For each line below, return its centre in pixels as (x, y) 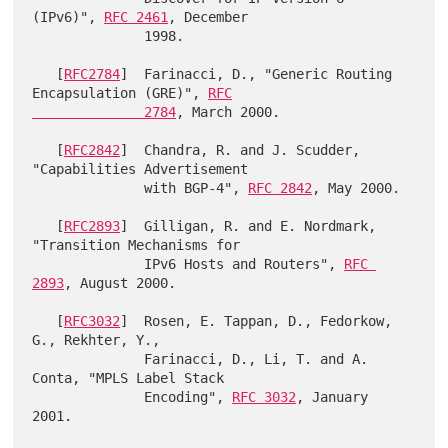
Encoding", (188, 396)
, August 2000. (120, 282)
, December (208, 16)
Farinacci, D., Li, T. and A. (88, 358)
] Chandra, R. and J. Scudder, (240, 149)
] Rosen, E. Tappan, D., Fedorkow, (256, 320)
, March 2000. (228, 111)
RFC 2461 (136, 16)
